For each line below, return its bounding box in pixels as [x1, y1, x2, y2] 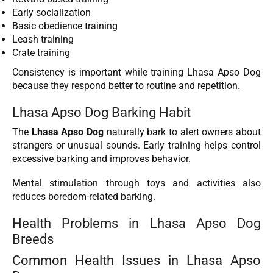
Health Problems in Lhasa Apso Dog [12, 214, 261, 231]
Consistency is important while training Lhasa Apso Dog [12, 66, 261, 79]
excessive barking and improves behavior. [12, 152, 191, 165]
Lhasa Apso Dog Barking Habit [12, 104, 191, 120]
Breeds [12, 230, 54, 247]
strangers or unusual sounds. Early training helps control [12, 139, 261, 151]
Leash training [12, 34, 74, 46]
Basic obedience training [12, 20, 118, 32]
